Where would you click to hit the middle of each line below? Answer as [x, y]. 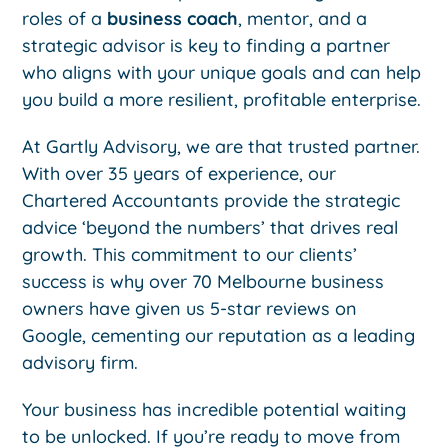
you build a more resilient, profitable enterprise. [222, 100]
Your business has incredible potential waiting [214, 410]
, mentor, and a [303, 19]
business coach [173, 19]
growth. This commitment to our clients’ [190, 255]
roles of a [65, 19]
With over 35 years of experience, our [179, 174]
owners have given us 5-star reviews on [190, 309]
